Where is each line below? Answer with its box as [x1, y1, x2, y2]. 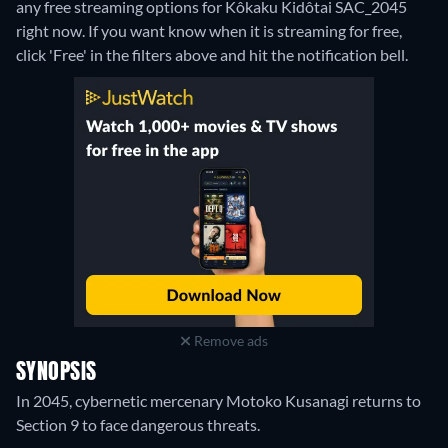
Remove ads [190, 332, 268, 350]
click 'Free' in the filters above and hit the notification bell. [16, 45, 408, 65]
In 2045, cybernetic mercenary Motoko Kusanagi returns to [16, 391, 421, 411]
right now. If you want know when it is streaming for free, [16, 21, 402, 41]
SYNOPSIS [16, 362, 97, 385]
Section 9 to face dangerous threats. [16, 415, 260, 435]
